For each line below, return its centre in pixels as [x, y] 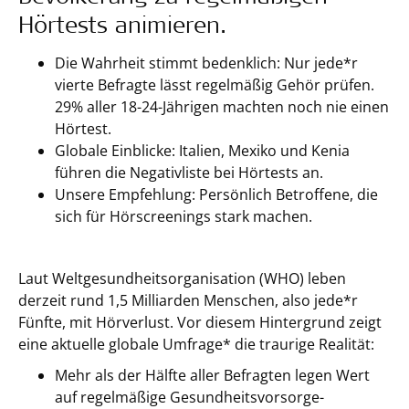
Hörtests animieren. [122, 28]
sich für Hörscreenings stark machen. [184, 216]
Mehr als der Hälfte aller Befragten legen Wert [212, 375]
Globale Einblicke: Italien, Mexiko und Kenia [202, 151]
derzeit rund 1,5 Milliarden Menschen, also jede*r [188, 300]
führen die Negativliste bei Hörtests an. [189, 173]
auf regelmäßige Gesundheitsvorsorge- [189, 397]
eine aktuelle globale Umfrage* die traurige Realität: [196, 344]
